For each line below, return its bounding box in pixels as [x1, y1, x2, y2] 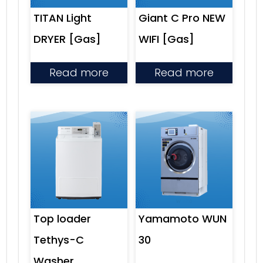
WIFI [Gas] [138, 31, 194, 46]
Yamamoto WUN [138, 211, 227, 226]
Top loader [33, 211, 91, 226]
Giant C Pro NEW [138, 10, 225, 25]
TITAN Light [33, 10, 92, 25]
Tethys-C [33, 232, 84, 247]
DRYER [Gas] [33, 31, 101, 46]
